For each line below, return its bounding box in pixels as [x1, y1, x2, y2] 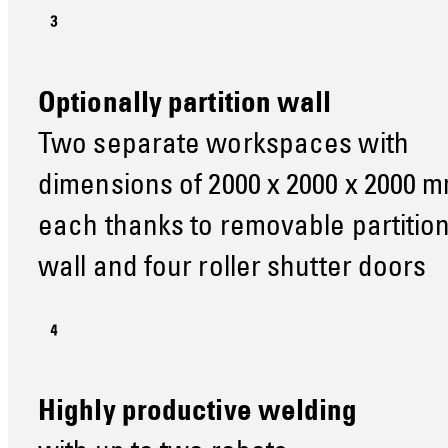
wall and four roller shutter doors [38, 254, 427, 284]
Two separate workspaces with [38, 131, 409, 161]
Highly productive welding [38, 399, 358, 429]
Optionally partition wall [38, 90, 332, 120]
